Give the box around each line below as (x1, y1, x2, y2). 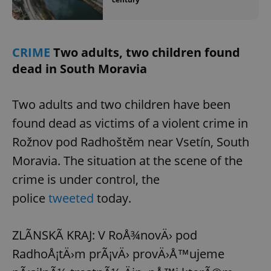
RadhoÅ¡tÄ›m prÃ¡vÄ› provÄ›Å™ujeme (12, 245, 224, 262)
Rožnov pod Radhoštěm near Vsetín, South (12, 133, 249, 150)
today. (94, 189, 131, 206)
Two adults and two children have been (12, 96, 230, 113)
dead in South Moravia (12, 60, 147, 77)
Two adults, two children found (53, 44, 240, 60)
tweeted (48, 189, 94, 206)
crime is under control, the (12, 171, 160, 188)
